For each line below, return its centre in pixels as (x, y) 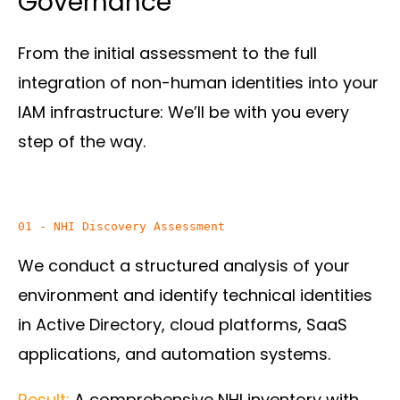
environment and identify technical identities (195, 295)
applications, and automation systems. (174, 354)
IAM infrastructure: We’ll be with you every (183, 112)
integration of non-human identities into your (198, 82)
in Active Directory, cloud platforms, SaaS (183, 324)
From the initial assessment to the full (167, 53)
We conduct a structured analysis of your (184, 265)
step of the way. (82, 141)
